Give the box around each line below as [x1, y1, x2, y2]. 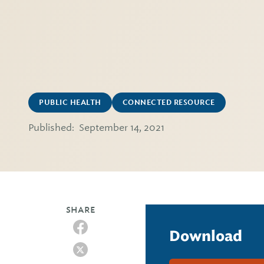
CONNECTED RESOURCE [122, 98, 215, 107]
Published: [28, 121, 74, 134]
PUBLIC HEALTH [39, 98, 101, 107]
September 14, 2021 [79, 121, 164, 134]
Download [169, 227, 242, 245]
